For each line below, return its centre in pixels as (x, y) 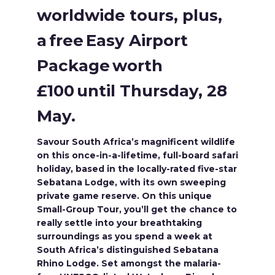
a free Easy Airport (112, 41)
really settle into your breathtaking (119, 223)
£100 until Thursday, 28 (132, 91)
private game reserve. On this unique (124, 196)
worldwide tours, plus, (130, 15)
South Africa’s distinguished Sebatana (128, 250)
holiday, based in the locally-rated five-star (137, 169)
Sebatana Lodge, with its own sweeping (131, 182)
